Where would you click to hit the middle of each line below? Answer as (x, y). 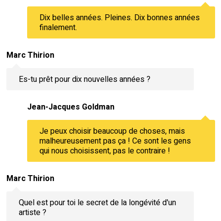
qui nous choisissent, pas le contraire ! (105, 151)
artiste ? (32, 212)
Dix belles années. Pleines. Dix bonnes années (119, 18)
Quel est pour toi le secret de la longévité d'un (97, 203)
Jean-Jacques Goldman (71, 107)
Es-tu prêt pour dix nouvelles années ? (84, 79)
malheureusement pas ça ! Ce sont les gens (115, 141)
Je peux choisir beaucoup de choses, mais (112, 131)
